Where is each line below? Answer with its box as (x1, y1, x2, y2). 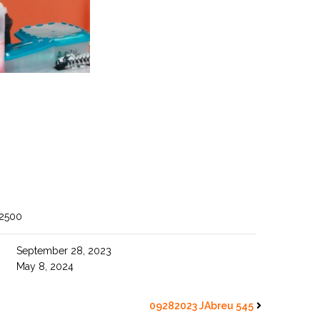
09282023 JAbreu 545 (149, 300, 254, 311)
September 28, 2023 (16, 245, 112, 256)
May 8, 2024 (16, 261, 74, 272)
